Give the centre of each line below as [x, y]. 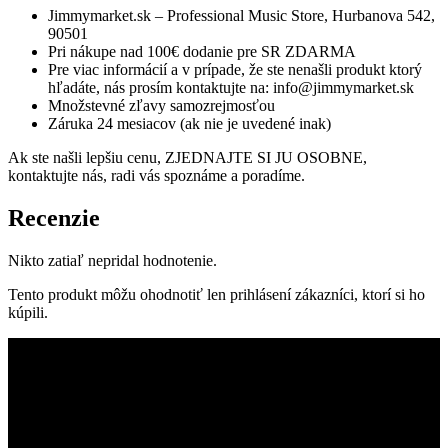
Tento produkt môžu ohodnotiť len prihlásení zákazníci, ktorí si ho [216, 294]
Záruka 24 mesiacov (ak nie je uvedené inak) [189, 123]
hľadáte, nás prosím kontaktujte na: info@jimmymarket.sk [231, 87]
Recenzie [54, 217]
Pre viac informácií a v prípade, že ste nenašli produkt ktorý [235, 69]
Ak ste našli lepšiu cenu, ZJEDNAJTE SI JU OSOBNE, [187, 157]
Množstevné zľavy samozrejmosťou [161, 105]
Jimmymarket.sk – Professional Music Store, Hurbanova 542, [241, 15]
